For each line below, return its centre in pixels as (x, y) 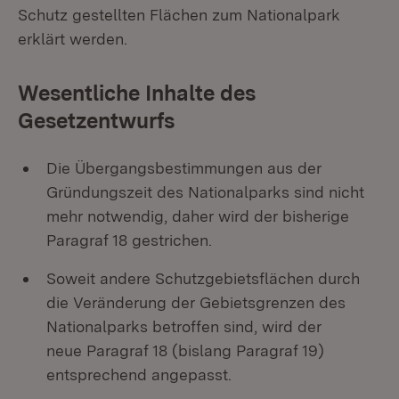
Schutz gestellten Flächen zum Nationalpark (179, 15)
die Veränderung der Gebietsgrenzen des (196, 302)
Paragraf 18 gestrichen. (129, 240)
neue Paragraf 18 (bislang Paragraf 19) (185, 350)
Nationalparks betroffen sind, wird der (184, 326)
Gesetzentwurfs (96, 121)
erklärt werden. (73, 39)
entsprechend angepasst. (139, 375)
